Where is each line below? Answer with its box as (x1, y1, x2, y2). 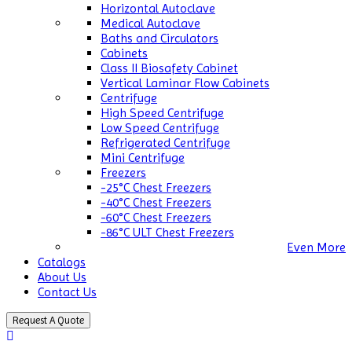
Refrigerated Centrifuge (101, 135, 230, 150)
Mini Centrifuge (101, 150, 185, 165)
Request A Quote (13, 314, 84, 326)
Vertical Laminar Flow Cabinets (101, 75, 269, 90)
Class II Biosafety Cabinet (101, 60, 238, 75)
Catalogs (38, 255, 86, 269)
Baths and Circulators (101, 31, 218, 46)
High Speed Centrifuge (101, 105, 224, 120)
